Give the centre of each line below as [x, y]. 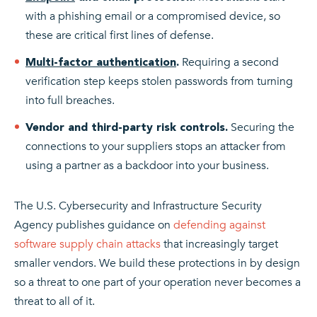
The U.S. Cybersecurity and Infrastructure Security [138, 206]
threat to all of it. [54, 301]
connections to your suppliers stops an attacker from [156, 146]
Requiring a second [229, 62]
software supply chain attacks [87, 244]
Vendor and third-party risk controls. [127, 127]
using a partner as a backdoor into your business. [147, 165]
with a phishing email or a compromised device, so [153, 16]
